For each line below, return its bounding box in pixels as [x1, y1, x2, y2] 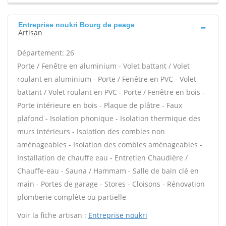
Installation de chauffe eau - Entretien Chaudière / [17, 153, 188, 162]
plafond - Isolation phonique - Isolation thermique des [17, 114, 201, 123]
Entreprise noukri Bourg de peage [18, 21, 135, 29]
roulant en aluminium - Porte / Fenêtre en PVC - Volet [17, 74, 196, 84]
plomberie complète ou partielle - [17, 192, 131, 202]
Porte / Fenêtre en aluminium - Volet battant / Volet [17, 61, 190, 71]
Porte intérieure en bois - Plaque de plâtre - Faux [17, 100, 182, 110]
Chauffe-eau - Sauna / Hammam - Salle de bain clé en [17, 166, 199, 176]
